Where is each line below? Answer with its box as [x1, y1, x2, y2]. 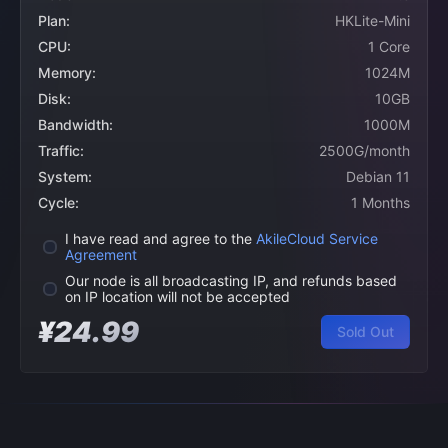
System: [38, 168, 92, 185]
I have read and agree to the [65, 230, 256, 247]
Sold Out [337, 323, 394, 340]
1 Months [351, 194, 410, 211]
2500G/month [319, 142, 410, 159]
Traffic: [38, 142, 84, 159]
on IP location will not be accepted [65, 288, 290, 305]
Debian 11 [346, 168, 410, 185]
